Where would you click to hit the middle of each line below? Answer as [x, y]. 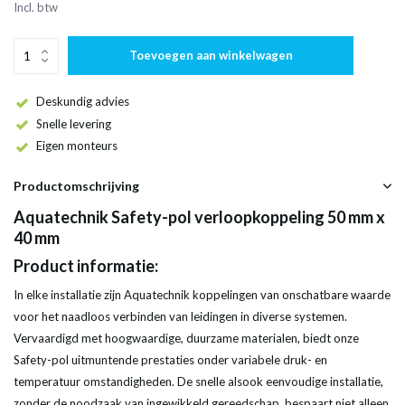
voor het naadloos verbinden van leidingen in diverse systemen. [180, 317]
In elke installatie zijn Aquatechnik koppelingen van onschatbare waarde [202, 295]
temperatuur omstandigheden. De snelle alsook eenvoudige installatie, [198, 382]
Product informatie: [86, 266]
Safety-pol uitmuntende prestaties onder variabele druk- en [170, 360]
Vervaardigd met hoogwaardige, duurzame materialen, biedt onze [186, 339]
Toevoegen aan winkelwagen [211, 55]
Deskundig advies [83, 101]
